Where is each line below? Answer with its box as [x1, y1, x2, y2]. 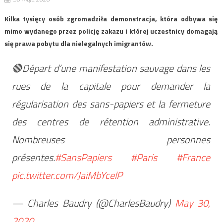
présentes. [11, 149, 55, 165]
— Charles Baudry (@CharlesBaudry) [11, 195, 175, 211]
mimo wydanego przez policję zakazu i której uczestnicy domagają [4, 25, 218, 36]
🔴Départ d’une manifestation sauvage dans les [11, 60, 211, 76]
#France [176, 149, 211, 165]
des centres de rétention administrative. [11, 113, 211, 129]
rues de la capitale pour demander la [11, 78, 211, 94]
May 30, [174, 195, 211, 211]
